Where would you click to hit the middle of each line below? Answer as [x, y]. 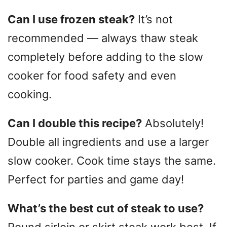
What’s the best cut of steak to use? [106, 208]
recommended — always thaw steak [103, 38]
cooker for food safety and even [92, 75]
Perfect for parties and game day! [96, 179]
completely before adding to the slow [105, 56]
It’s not [154, 19]
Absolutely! [173, 123]
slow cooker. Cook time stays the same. [112, 160]
